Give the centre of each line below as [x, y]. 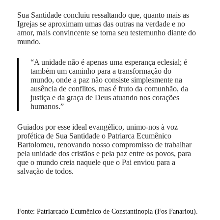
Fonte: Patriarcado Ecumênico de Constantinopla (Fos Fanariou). [107, 211]
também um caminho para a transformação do [101, 71]
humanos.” [47, 106]
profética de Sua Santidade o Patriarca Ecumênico [94, 136]
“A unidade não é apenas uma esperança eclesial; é [109, 62]
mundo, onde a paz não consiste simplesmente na [106, 80]
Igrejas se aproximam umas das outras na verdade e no [101, 24]
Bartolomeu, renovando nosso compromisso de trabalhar [104, 144]
